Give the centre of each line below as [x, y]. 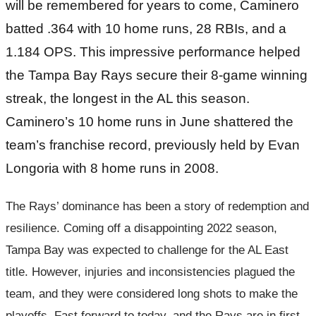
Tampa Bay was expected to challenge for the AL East [147, 250]
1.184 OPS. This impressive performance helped [153, 51]
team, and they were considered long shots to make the [152, 293]
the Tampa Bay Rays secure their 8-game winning [157, 75]
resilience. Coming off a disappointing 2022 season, [141, 228]
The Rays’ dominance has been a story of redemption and [157, 206]
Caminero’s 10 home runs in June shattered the [150, 121]
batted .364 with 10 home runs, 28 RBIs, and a [146, 28]
